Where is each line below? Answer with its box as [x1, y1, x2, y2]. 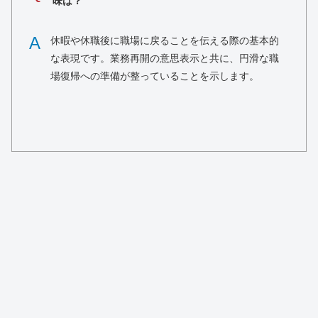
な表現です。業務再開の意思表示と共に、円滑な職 [50, 53, 280, 65]
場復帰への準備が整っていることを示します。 [50, 70, 260, 82]
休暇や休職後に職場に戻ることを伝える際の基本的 [50, 35, 280, 47]
